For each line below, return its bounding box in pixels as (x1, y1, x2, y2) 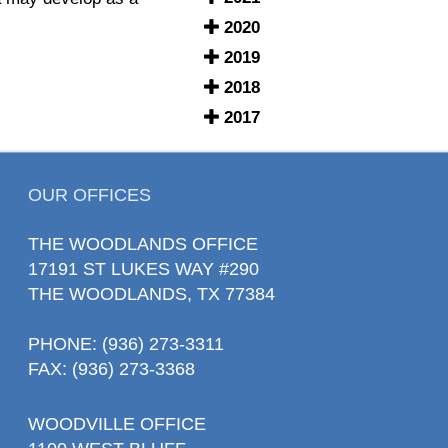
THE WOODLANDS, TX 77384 (28, 283, 275, 304)
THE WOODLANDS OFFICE (28, 233, 258, 254)
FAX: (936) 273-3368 (28, 358, 195, 379)
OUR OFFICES (28, 184, 151, 205)
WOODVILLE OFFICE (28, 413, 206, 434)
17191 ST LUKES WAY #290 (28, 258, 259, 279)
